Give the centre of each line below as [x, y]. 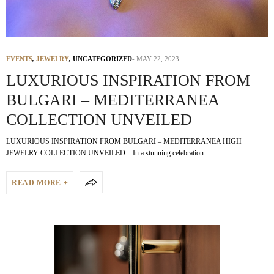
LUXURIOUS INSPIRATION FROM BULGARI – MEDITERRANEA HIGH [124, 141]
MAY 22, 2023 [158, 58]
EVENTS [19, 58]
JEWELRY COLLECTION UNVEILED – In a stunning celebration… [109, 153]
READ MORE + [40, 183]
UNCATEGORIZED [102, 58]
